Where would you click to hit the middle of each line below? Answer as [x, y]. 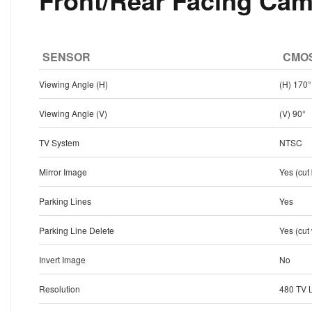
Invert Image [63, 260]
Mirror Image [63, 172]
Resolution [60, 289]
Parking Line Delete [77, 231]
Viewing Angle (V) [73, 114]
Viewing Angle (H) [74, 84]
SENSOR [67, 57]
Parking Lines [65, 201]
